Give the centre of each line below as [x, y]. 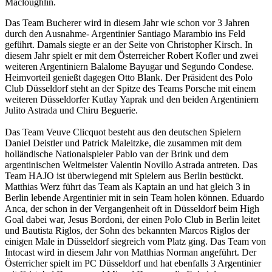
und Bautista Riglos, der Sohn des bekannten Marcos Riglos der [127, 231]
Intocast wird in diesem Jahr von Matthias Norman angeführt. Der [131, 253]
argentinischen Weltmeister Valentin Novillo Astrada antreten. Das [131, 165]
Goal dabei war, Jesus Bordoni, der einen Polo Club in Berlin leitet [132, 220]
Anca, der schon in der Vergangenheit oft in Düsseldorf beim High [132, 209]
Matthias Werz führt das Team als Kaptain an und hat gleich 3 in [127, 187]
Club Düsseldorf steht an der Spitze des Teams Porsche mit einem [130, 89]
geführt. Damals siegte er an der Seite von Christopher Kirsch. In [129, 45]
